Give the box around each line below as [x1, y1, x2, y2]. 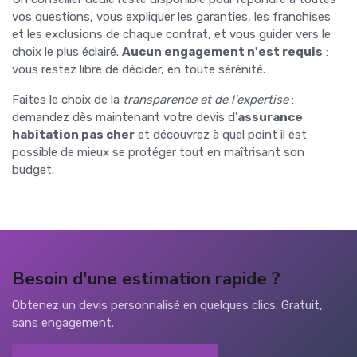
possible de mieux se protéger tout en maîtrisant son [12, 144, 304, 159]
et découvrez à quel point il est [135, 127, 307, 142]
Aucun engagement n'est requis [122, 44, 323, 59]
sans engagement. [12, 315, 114, 330]
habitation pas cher [12, 127, 135, 142]
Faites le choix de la [12, 92, 123, 107]
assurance [237, 109, 303, 124]
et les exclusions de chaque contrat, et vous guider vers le [12, 26, 331, 41]
